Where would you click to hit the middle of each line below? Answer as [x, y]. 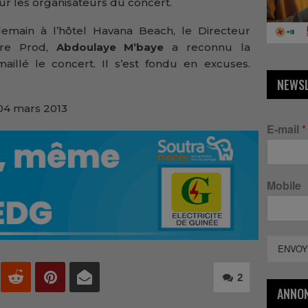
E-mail [284, 129]
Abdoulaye [82, 47]
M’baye [148, 47]
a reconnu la [211, 47]
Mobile [284, 186]
